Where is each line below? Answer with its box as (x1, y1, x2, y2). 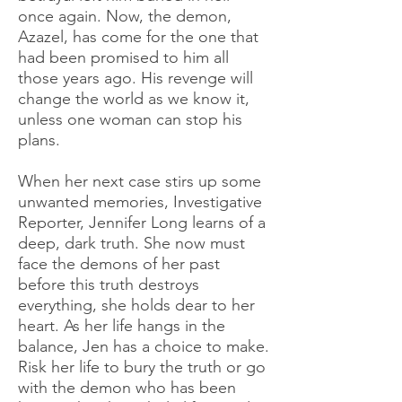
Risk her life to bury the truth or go (18, 356, 266, 377)
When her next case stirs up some (18, 170, 261, 191)
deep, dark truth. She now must (18, 232, 245, 253)
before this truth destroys (18, 274, 199, 294)
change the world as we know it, (18, 88, 249, 109)
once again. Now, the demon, (18, 5, 232, 26)
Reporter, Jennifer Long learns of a (18, 212, 266, 232)
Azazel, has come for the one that (18, 26, 258, 47)
